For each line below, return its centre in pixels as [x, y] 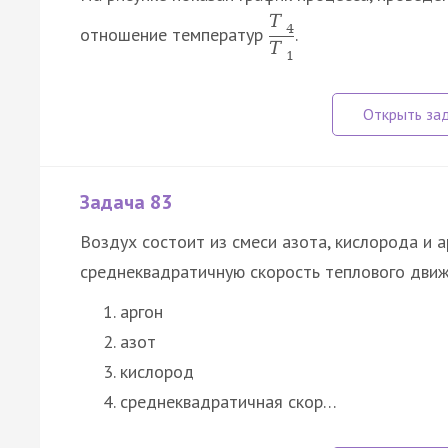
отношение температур [174, 35]
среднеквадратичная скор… [228, 402]
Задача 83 [126, 202]
